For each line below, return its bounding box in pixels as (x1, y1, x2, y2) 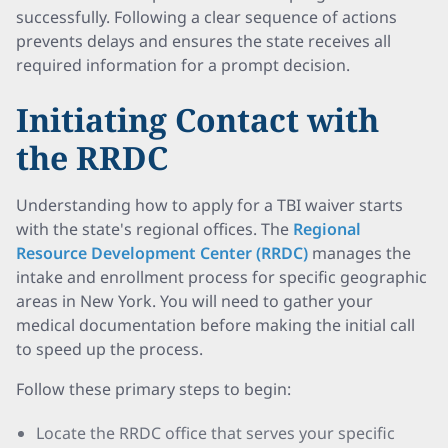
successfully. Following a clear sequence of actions (16, 6, 397, 28)
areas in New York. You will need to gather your (16, 290, 373, 312)
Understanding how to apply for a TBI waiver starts (16, 194, 403, 216)
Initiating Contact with (16, 98, 379, 141)
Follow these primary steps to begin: (16, 378, 291, 400)
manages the (308, 242, 411, 264)
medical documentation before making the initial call (16, 314, 415, 336)
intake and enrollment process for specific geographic (16, 266, 427, 288)
